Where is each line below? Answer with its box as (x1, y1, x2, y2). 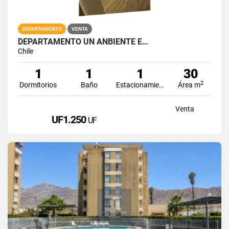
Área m (178, 80, 201, 89)
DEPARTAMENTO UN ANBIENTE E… (18, 36, 148, 47)
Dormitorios (19, 80, 57, 89)
